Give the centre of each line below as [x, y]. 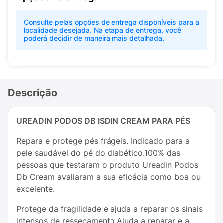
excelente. [36, 189]
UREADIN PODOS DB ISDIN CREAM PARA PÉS [103, 121]
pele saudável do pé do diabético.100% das [98, 153]
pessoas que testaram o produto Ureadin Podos [107, 165]
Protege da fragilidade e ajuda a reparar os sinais [110, 209]
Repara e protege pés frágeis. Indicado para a [103, 141]
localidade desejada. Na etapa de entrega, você [103, 30]
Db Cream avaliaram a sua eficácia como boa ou [109, 177]
